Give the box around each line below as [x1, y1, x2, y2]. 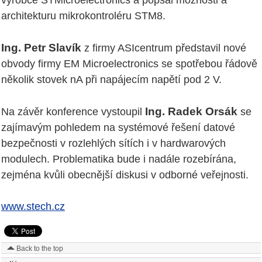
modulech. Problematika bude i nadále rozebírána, [1, 153, 236, 165]
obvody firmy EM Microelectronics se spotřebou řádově [1, 57, 257, 70]
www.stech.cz [1, 200, 65, 212]
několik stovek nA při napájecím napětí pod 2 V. [1, 73, 222, 85]
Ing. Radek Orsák [145, 105, 237, 118]
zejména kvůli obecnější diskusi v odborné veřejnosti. [1, 168, 249, 181]
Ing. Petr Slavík [1, 41, 81, 54]
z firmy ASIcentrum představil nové [81, 42, 246, 54]
